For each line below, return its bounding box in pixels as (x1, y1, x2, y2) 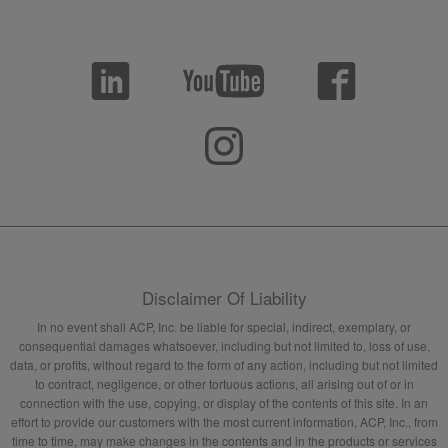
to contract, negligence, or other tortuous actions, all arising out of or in (34, 375, 414, 393)
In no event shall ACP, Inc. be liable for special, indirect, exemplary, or (37, 318, 411, 336)
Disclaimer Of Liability (141, 285, 307, 311)
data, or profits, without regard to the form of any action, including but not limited (10, 356, 438, 374)
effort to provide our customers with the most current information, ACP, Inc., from (10, 413, 438, 431)
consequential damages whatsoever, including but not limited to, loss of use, (18, 337, 430, 355)
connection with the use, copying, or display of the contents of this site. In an (20, 394, 428, 412)
